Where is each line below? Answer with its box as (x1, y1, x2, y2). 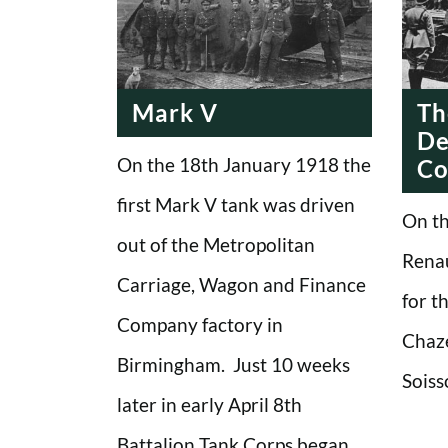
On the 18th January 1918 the (117, 152, 371, 176)
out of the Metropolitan (117, 232, 315, 256)
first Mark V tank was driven (117, 192, 355, 216)
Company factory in (117, 312, 283, 336)
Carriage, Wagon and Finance (117, 272, 366, 296)
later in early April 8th (117, 392, 302, 416)
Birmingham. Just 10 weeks (117, 352, 350, 376)
